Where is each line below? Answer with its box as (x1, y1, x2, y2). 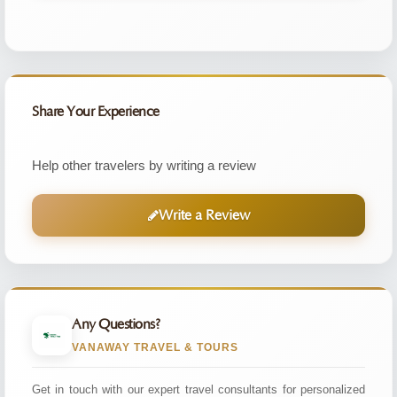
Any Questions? (72, 316, 160, 332)
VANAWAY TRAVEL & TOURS (72, 341, 238, 354)
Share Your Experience (32, 104, 160, 120)
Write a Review (158, 207, 250, 223)
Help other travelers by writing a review (32, 158, 256, 173)
